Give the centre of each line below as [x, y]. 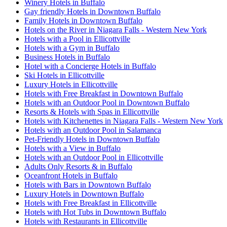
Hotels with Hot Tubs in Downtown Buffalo [95, 212]
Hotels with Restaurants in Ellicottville [86, 221]
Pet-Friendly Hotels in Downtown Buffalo [92, 139]
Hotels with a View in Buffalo [72, 148]
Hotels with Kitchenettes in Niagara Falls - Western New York [124, 121]
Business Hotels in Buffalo [67, 57]
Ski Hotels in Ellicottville [64, 75]
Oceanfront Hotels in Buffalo [71, 176]
